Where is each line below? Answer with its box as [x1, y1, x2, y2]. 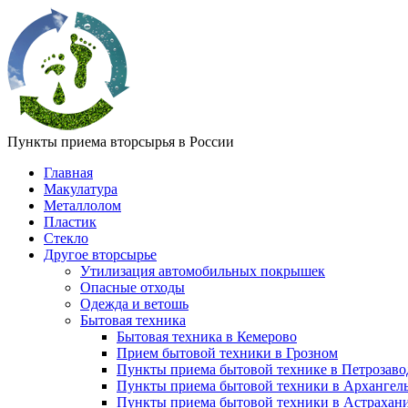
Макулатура [44, 181, 117, 197]
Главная [44, 165, 93, 180]
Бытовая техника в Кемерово [117, 329, 297, 344]
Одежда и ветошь [80, 296, 189, 311]
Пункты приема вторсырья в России [7, 134, 234, 149]
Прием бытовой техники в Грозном [117, 345, 338, 361]
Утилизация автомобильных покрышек [80, 263, 325, 279]
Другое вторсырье [44, 247, 157, 262]
